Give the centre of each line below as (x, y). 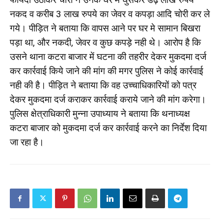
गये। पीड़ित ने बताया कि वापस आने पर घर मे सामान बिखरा (105, 28)
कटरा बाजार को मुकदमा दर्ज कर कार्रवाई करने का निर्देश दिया (108, 128)
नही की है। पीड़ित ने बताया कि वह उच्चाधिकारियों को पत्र (103, 85)
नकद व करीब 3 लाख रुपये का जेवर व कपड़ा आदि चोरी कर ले (110, 14)
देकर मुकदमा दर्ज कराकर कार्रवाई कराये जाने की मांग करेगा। (108, 99)
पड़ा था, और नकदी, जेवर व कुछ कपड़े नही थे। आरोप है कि (105, 42)
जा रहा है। (27, 142)
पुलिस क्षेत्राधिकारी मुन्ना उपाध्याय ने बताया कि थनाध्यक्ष (100, 114)
